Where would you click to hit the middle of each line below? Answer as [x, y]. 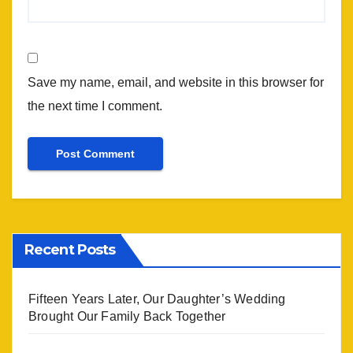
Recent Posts [70, 250]
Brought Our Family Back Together [127, 317]
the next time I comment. [95, 106]
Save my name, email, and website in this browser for [176, 83]
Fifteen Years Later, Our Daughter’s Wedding [157, 299]
